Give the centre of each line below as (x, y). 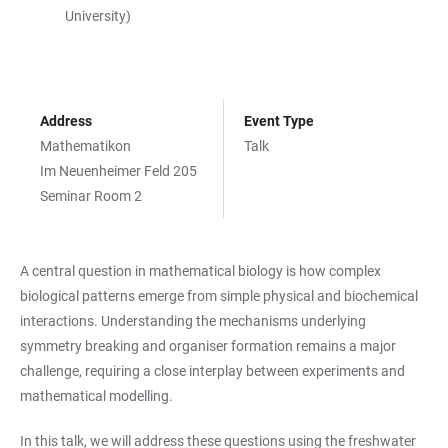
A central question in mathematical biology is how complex (200, 271)
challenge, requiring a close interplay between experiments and (212, 371)
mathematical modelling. (96, 396)
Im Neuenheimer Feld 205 (118, 171)
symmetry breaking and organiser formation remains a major (208, 346)
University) (98, 16)
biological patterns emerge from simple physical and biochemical (219, 296)
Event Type (279, 121)
